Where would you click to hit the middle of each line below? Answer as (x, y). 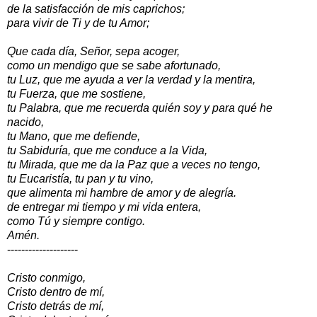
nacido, (25, 122)
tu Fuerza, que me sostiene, (76, 93)
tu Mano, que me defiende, (74, 136)
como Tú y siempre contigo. (76, 221)
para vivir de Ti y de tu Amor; (78, 23)
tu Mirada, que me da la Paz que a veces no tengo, (134, 164)
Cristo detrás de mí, (56, 306)
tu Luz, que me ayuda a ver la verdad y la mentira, (131, 79)
